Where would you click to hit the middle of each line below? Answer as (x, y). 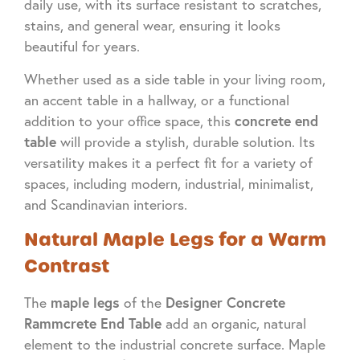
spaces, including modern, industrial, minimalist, (169, 183)
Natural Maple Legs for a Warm (175, 239)
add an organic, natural (234, 323)
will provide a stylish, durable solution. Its (186, 141)
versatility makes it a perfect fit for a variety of (168, 162)
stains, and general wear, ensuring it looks (152, 26)
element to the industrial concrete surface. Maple (175, 344)
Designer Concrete (225, 302)
